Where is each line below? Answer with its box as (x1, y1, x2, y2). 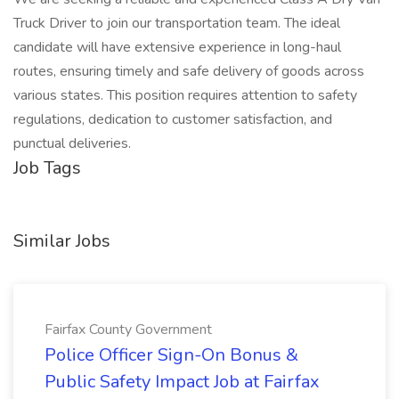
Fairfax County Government (45, 320, 212, 339)
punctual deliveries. (13, 134, 131, 153)
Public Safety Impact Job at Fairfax (45, 370, 320, 394)
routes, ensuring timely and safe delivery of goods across (13, 61, 364, 81)
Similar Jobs (13, 229, 110, 253)
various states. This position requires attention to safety (13, 85, 357, 105)
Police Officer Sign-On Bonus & (45, 343, 298, 367)
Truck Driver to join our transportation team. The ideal (13, 13, 340, 33)
